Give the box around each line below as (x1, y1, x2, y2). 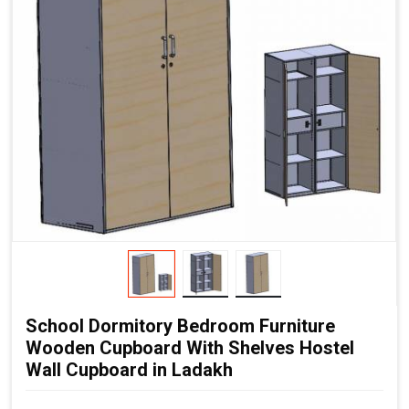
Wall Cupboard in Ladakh (26, 358, 233, 381)
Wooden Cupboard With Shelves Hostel (26, 336, 354, 359)
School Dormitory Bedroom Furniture (26, 314, 335, 337)
